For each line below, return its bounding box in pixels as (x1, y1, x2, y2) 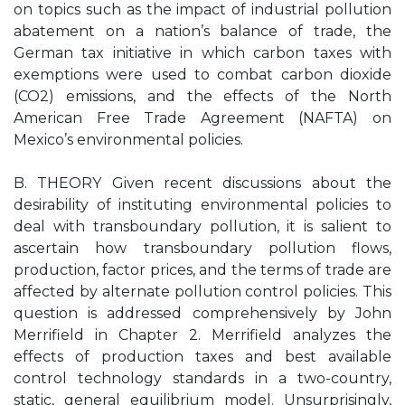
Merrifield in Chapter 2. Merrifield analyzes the (14, 326, 391, 344)
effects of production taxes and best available (14, 348, 391, 365)
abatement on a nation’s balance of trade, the (14, 23, 391, 40)
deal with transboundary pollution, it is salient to (14, 218, 391, 235)
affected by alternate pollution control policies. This (14, 283, 391, 300)
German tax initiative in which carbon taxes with (14, 44, 391, 61)
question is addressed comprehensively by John (14, 305, 391, 322)
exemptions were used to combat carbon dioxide (14, 66, 391, 83)
